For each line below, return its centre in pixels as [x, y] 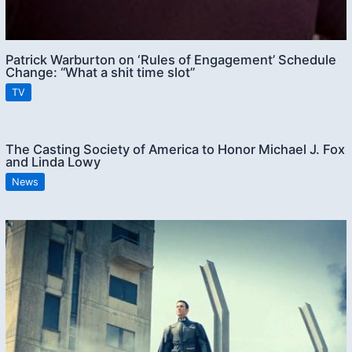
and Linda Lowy [53, 162]
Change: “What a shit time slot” [101, 72]
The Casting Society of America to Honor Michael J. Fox [176, 150]
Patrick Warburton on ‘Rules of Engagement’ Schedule [171, 59]
